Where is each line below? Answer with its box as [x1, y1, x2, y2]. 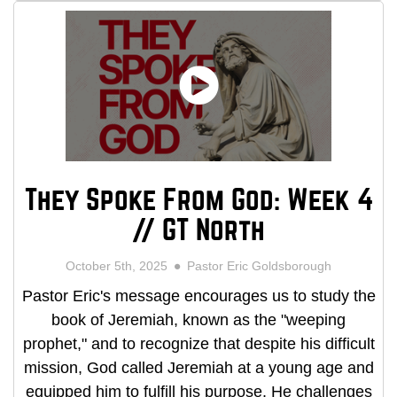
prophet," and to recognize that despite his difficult [22, 335, 375, 354]
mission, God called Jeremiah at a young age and [23, 359, 374, 378]
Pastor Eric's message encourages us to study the [21, 287, 376, 306]
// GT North [132, 215, 265, 245]
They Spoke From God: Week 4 [24, 185, 373, 214]
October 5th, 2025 [66, 259, 175, 274]
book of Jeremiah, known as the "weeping [51, 311, 346, 330]
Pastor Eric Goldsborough [180, 259, 331, 274]
